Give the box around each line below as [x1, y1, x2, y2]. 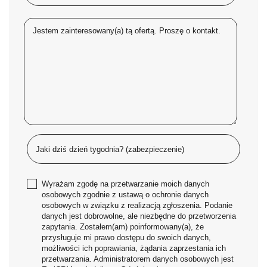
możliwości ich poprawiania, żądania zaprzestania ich [42, 244, 226, 253]
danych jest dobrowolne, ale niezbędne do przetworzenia [42, 212, 236, 221]
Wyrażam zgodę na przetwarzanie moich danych [42, 179, 209, 188]
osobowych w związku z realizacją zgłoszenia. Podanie [42, 201, 232, 210]
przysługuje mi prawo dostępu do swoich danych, [42, 233, 211, 242]
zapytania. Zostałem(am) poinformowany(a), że [42, 222, 204, 231]
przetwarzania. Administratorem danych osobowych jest [42, 254, 234, 263]
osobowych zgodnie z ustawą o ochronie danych [42, 190, 209, 199]
